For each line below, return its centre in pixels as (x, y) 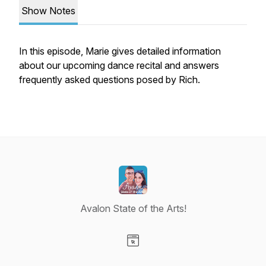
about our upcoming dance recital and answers (119, 65)
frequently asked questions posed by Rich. (110, 80)
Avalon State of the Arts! (133, 208)
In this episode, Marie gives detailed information (120, 51)
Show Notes (48, 11)
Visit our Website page (180, 253)
